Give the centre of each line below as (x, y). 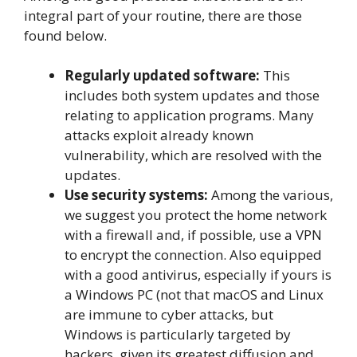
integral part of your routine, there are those (163, 15)
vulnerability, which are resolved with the (193, 155)
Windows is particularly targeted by (178, 335)
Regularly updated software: (162, 76)
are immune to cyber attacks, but (169, 315)
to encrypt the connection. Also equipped (193, 255)
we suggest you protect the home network (196, 215)
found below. (65, 35)
